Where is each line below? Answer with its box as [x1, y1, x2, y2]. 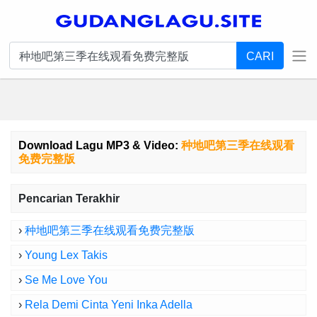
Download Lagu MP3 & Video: [18, 139, 181, 151]
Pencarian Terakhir [18, 192, 120, 204]
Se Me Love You [25, 274, 108, 286]
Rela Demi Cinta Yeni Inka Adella [25, 299, 192, 311]
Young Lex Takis [25, 249, 108, 261]
